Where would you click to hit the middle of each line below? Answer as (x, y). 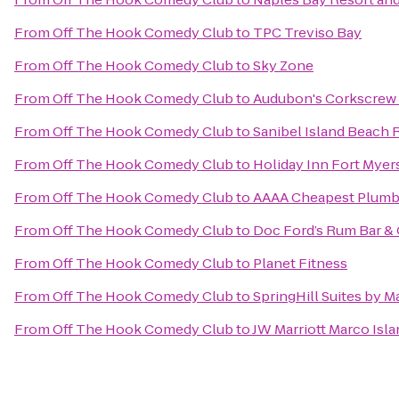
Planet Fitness (300, 263)
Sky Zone (283, 65)
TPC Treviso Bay (307, 33)
